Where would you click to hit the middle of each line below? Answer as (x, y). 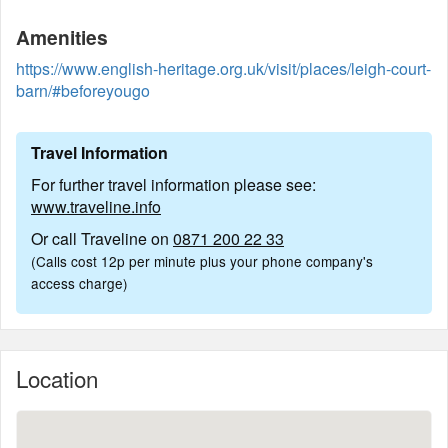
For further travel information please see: (173, 184)
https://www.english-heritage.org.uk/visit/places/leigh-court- (223, 68)
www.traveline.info (96, 206)
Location (57, 378)
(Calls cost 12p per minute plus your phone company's (202, 261)
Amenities (62, 37)
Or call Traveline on (102, 238)
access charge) (79, 283)
